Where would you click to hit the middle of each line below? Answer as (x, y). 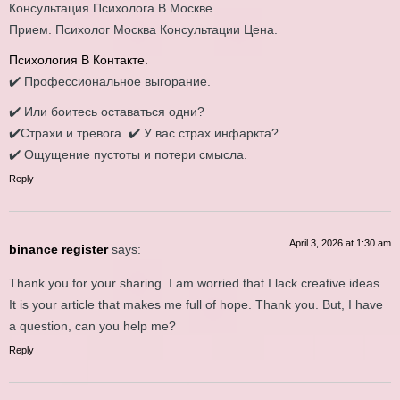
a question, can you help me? (92, 326)
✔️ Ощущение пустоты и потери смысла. (128, 154)
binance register (58, 249)
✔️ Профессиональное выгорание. (110, 81)
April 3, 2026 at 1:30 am (340, 242)
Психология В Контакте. (79, 59)
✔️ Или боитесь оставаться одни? (107, 111)
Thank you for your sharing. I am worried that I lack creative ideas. (196, 283)
